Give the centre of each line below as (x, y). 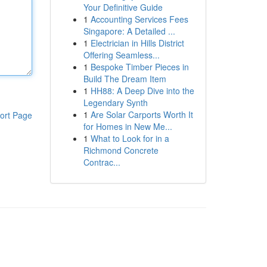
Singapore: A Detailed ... (129, 31)
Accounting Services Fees (139, 19)
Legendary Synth (115, 103)
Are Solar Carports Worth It (142, 114)
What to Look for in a (130, 138)
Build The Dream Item (125, 79)
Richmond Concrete (121, 150)
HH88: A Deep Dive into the (142, 91)
